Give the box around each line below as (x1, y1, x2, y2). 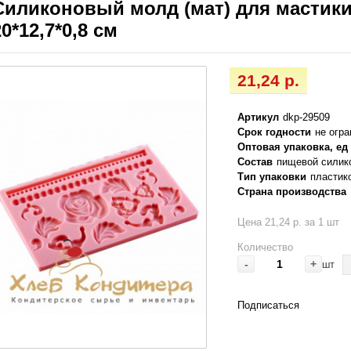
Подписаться (237, 299, 300, 312)
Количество (237, 241, 294, 254)
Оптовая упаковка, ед (237, 141, 349, 154)
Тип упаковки (237, 171, 307, 183)
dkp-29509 (283, 111, 331, 124)
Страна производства (237, 186, 347, 198)
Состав (237, 156, 273, 168)
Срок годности (237, 126, 312, 139)
